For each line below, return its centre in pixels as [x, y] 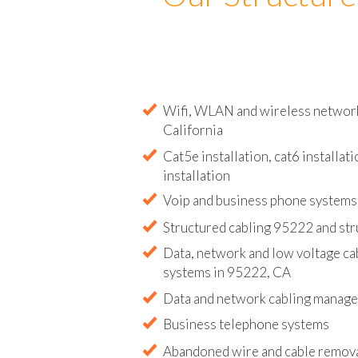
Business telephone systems [246, 339]
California [193, 144]
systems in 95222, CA [227, 286]
